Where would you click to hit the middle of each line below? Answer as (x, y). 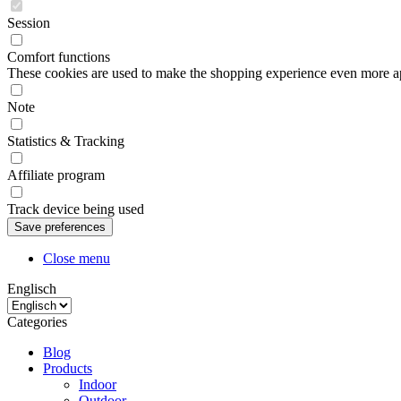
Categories (37, 322)
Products (68, 368)
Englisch (32, 289)
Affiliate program (56, 175)
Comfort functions (59, 57)
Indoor (98, 384)
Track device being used (76, 209)
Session (29, 23)
